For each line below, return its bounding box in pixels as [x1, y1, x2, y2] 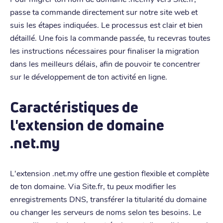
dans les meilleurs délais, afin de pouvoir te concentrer [10, 58, 200, 69]
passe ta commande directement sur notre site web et [10, 6, 198, 17]
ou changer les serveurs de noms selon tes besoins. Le [10, 206, 201, 217]
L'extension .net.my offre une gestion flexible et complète [10, 167, 209, 178]
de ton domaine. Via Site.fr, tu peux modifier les [10, 180, 176, 191]
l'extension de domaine [10, 114, 164, 135]
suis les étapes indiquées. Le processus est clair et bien [10, 19, 203, 30]
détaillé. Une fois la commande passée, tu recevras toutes [10, 32, 211, 43]
